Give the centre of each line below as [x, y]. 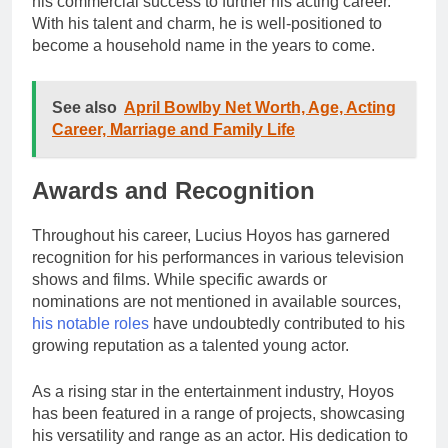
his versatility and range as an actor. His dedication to [220, 436]
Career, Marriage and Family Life [173, 130]
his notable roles [90, 324]
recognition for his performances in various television [218, 258]
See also [84, 108]
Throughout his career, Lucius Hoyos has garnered [211, 236]
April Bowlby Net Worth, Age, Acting [260, 108]
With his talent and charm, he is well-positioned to [207, 24]
